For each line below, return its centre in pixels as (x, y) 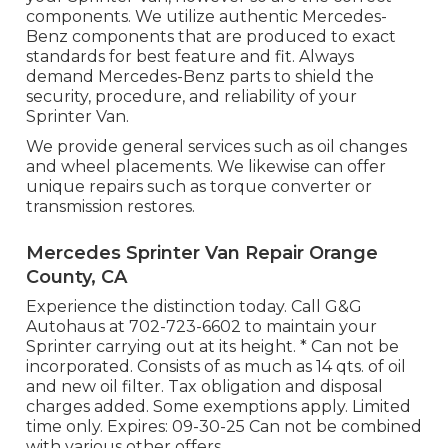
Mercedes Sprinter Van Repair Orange (201, 253)
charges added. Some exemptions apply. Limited (218, 407)
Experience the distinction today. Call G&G (193, 307)
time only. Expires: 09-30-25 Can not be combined (223, 427)
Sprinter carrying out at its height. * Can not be (212, 347)
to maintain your (308, 327)
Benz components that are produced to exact (210, 37)
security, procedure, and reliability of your (191, 97)
